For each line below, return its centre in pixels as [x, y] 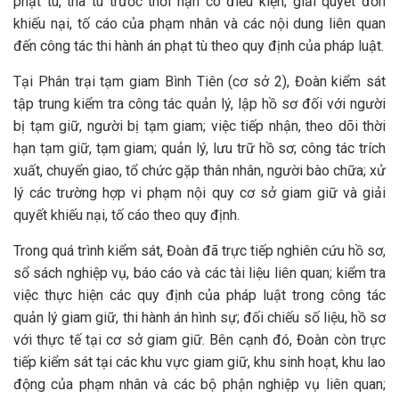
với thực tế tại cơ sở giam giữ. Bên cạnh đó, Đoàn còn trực [199, 340]
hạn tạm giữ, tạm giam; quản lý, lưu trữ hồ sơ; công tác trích [199, 148]
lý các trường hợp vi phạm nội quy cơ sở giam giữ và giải [199, 193]
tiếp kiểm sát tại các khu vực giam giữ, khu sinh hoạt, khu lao [199, 362]
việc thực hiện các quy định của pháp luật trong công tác [199, 295]
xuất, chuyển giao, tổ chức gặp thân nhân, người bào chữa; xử [199, 171]
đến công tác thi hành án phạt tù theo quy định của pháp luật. [199, 46]
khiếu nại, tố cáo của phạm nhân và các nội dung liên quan [199, 24]
